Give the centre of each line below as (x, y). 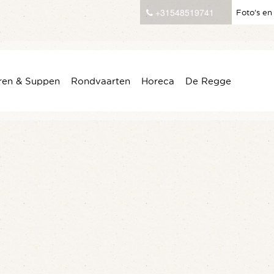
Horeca (158, 81)
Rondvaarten (101, 81)
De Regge (208, 81)
